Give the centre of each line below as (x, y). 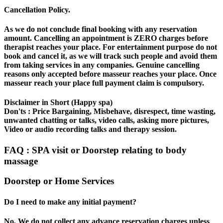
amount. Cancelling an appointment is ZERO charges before (106, 38)
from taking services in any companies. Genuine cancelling (102, 65)
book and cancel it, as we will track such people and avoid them (111, 56)
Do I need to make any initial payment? (70, 202)
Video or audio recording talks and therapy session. (90, 129)
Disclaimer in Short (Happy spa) (58, 103)
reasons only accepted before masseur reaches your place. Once (110, 74)
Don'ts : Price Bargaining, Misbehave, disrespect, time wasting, (110, 111)
